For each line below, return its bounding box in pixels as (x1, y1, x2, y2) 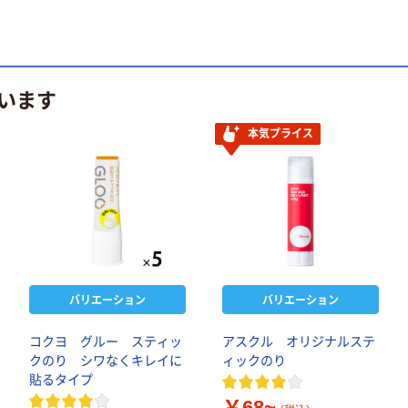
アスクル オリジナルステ (222, 334, 375, 350)
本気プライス (248, 127, 313, 141)
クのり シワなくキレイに (29, 353, 182, 369)
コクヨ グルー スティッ (29, 334, 182, 350)
